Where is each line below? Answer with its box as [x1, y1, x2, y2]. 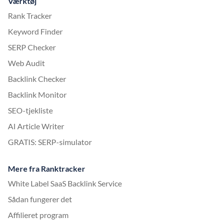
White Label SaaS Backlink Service [8, 178, 122, 188]
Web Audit [8, 58, 45, 68]
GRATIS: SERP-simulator [8, 137, 92, 147]
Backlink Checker [8, 74, 66, 83]
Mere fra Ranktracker [8, 163, 85, 173]
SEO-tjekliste [8, 105, 53, 115]
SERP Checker [8, 42, 56, 52]
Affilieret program [8, 210, 69, 220]
